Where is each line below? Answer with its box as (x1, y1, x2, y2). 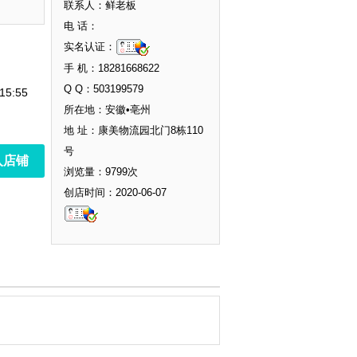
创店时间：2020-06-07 (64, 186, 167, 199)
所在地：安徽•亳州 (64, 104, 151, 116)
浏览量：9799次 (64, 166, 138, 178)
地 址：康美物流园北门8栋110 (64, 124, 203, 137)
